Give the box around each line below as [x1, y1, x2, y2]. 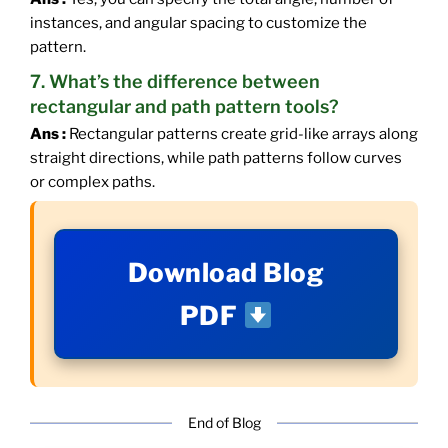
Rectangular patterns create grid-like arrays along [66, 125, 418, 144]
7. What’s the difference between [30, 71, 320, 93]
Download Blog [127, 257, 325, 289]
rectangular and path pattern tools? [30, 96, 339, 118]
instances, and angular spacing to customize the [30, 14, 367, 33]
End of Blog [187, 414, 261, 432]
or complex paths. [30, 173, 155, 192]
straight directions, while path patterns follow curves [30, 149, 402, 168]
